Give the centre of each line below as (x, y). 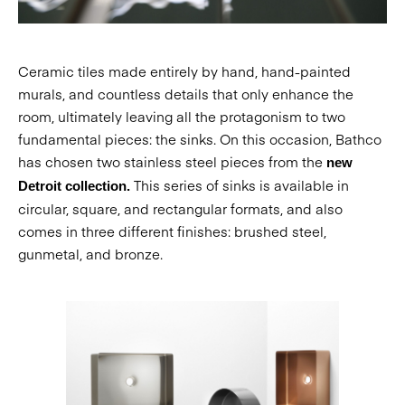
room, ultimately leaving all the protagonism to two (182, 116)
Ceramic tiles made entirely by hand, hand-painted (184, 71)
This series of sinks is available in (241, 184)
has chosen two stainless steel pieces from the (170, 161)
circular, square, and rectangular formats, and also (180, 208)
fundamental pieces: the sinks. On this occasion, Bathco (200, 138)
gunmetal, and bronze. (90, 253)
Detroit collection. (76, 185)
